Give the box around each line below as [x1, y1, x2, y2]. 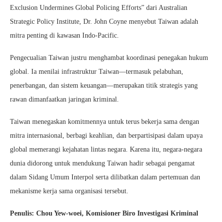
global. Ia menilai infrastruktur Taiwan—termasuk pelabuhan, [10, 68, 183, 76]
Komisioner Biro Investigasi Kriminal [86, 210, 198, 218]
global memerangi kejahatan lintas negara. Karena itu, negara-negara [10, 146, 202, 154]
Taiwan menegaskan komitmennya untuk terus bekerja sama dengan [10, 118, 199, 126]
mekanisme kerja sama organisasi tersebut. [10, 187, 128, 195]
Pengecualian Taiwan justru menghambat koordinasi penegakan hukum [10, 54, 208, 62]
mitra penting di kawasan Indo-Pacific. [10, 32, 119, 40]
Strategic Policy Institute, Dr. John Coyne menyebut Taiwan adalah [10, 18, 198, 26]
